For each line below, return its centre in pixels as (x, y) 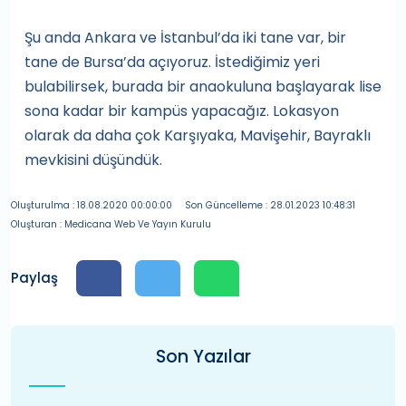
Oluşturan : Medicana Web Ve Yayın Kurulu (111, 224)
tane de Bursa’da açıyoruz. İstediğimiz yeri (172, 62)
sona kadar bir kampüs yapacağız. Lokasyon (182, 111)
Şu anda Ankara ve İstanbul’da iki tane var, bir (185, 38)
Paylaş (34, 278)
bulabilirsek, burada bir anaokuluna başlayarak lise (203, 87)
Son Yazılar (203, 357)
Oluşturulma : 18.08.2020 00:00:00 (92, 205)
